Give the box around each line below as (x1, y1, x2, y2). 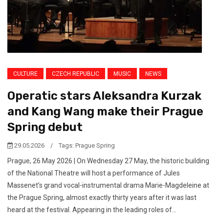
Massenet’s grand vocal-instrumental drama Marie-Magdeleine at (7, 181, 209, 190)
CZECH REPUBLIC (52, 70, 99, 78)
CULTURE (13, 70, 38, 78)
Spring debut (7, 120, 83, 134)
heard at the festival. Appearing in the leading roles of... (7, 206, 176, 214)
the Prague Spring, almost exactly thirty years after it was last (7, 194, 197, 202)
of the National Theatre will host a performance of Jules (7, 169, 180, 177)
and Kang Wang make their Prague (7, 105, 203, 119)
